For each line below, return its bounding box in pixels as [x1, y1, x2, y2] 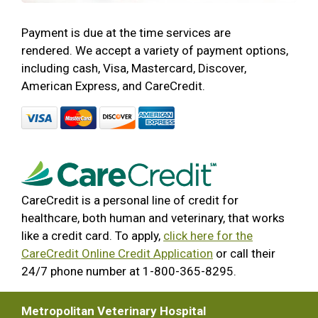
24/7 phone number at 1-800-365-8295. [21, 263, 236, 278]
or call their [213, 246, 275, 261]
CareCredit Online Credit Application [21, 246, 213, 261]
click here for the [163, 228, 253, 243]
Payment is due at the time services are [21, 25, 231, 40]
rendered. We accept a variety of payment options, [21, 43, 288, 57]
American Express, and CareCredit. [21, 78, 205, 93]
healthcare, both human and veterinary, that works [21, 210, 285, 225]
